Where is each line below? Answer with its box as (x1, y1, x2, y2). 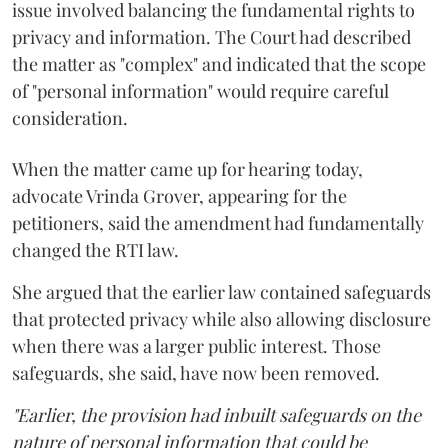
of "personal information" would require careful (12, 78, 389, 103)
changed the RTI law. (12, 237, 179, 262)
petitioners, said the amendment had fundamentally (12, 210, 424, 235)
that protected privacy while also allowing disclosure (12, 306, 431, 331)
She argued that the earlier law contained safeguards (12, 279, 431, 304)
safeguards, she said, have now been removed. (12, 360, 380, 385)
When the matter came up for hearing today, (12, 156, 363, 181)
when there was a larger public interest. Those (12, 333, 381, 358)
